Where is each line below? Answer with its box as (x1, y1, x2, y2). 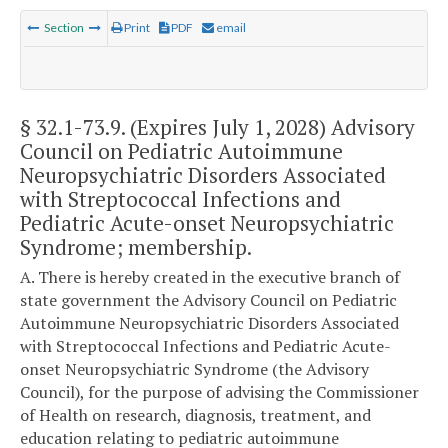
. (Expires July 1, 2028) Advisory (121, 112, 415, 141)
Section (42, 20, 86, 36)
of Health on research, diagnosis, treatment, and (20, 404, 371, 427)
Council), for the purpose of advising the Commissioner (20, 381, 419, 404)
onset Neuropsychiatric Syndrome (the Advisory (20, 358, 369, 381)
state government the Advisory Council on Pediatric (20, 289, 397, 312)
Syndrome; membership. (20, 232, 252, 261)
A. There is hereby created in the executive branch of (20, 266, 400, 289)
